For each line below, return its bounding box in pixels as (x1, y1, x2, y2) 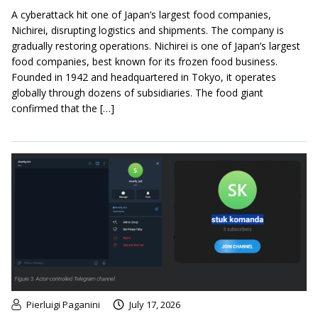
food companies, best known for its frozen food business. (11, 55, 278, 69)
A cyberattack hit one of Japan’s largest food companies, (11, 8, 271, 22)
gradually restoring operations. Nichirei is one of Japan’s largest (11, 39, 300, 53)
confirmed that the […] (11, 102, 114, 116)
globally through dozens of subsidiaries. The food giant (11, 86, 263, 100)
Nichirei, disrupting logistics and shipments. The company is (11, 23, 284, 38)
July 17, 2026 (129, 297, 180, 311)
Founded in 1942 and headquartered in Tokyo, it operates (11, 70, 276, 84)
